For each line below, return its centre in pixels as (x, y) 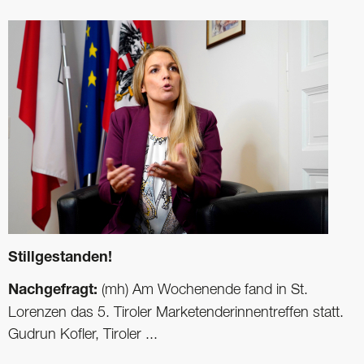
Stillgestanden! (60, 258)
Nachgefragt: (55, 290)
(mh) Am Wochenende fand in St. (205, 290)
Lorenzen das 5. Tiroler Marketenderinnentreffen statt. (176, 312)
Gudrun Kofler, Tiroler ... (83, 334)
